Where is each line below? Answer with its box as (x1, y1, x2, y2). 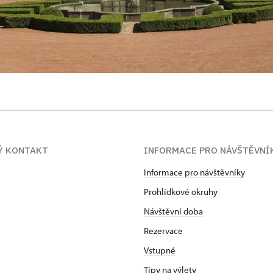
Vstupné (144, 244, 175, 256)
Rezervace (144, 225, 183, 236)
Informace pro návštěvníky (144, 166, 245, 178)
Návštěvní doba (144, 205, 203, 217)
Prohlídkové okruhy (144, 186, 218, 197)
